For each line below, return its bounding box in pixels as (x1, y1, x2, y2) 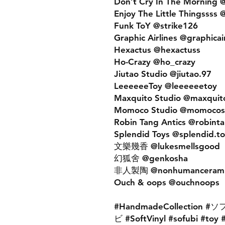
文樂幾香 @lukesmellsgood (114, 141, 220, 151)
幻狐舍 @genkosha (114, 153, 188, 163)
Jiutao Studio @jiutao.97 (114, 69, 211, 79)
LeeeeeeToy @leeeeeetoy (114, 81, 217, 91)
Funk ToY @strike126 (114, 21, 198, 31)
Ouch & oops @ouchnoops (114, 177, 219, 187)
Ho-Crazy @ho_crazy (114, 57, 195, 67)
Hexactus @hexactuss (114, 45, 200, 55)
